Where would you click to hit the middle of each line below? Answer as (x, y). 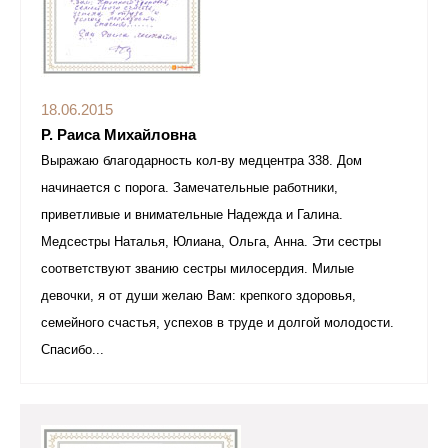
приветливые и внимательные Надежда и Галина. (192, 215)
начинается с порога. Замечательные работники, (189, 188)
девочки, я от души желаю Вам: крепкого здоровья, (198, 296)
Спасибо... (72, 350)
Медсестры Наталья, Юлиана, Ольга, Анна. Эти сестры (211, 242)
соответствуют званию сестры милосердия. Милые (197, 269)
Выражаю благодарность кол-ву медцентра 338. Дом (201, 161)
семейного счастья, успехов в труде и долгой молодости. (217, 323)
